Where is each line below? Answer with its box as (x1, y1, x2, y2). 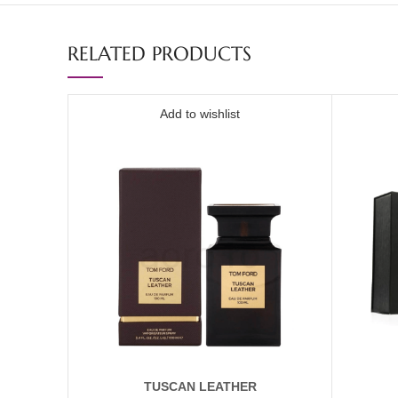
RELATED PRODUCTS (68, 42, 251, 66)
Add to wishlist (160, 107, 240, 121)
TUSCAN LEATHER (143, 378, 257, 394)
